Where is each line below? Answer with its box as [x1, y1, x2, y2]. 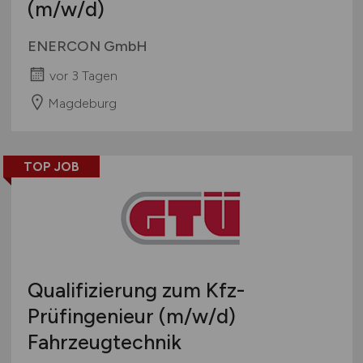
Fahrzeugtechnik [27, 329, 181, 354]
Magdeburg [47, 95, 117, 111]
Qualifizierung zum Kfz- [27, 277, 245, 302]
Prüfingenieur [27, 303, 159, 328]
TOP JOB [23, 158, 79, 174]
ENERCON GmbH [27, 36, 147, 55]
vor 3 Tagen [49, 67, 117, 83]
